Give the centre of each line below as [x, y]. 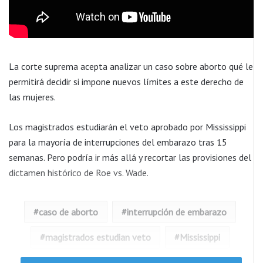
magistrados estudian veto [98, 237]
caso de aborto [68, 212]
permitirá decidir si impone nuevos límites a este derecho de [126, 81]
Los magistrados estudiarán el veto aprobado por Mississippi [127, 127]
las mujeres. [32, 97]
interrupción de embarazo [176, 212]
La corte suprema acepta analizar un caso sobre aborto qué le [131, 66]
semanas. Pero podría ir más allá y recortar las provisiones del [130, 157]
